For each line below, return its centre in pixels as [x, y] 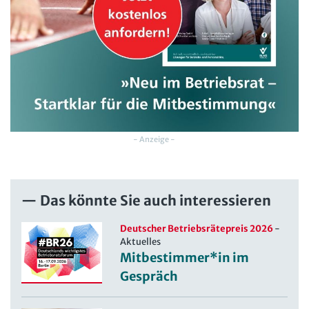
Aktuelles [141, 241]
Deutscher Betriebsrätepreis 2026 [197, 228]
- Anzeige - [154, 139]
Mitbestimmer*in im [185, 257]
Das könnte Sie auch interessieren [156, 200]
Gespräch [149, 276]
